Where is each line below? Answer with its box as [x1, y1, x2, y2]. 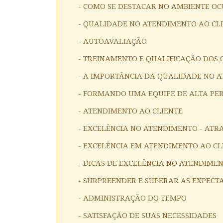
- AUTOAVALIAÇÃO [78, 36, 147, 46]
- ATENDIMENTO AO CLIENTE [78, 106, 183, 115]
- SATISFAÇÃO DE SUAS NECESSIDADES [78, 211, 217, 220]
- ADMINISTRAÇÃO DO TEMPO [78, 193, 187, 203]
